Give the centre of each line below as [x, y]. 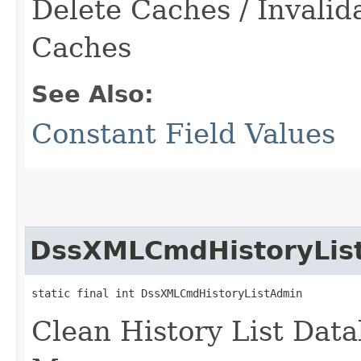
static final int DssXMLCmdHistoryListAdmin [167, 293]
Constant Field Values [183, 133]
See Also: [93, 94]
